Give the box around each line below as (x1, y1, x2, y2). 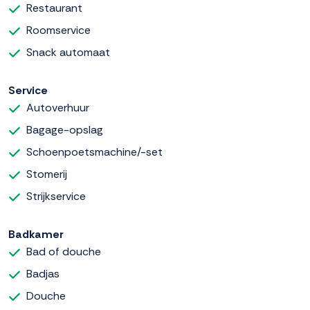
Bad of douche (26, 244, 101, 259)
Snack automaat (26, 44, 110, 60)
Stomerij (26, 166, 67, 181)
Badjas (26, 266, 60, 281)
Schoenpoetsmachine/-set (26, 144, 163, 159)
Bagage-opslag (26, 122, 103, 137)
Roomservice (26, 22, 91, 37)
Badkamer (8, 226, 64, 241)
